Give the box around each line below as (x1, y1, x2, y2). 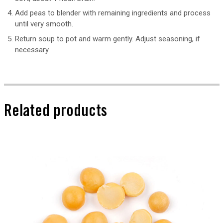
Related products (3, 105, 107, 121)
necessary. (15, 45, 50, 54)
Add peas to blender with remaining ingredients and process (15, 8, 211, 18)
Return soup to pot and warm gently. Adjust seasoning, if (15, 34, 200, 43)
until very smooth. (15, 19, 73, 29)
